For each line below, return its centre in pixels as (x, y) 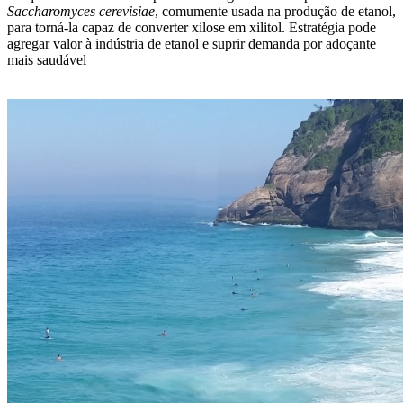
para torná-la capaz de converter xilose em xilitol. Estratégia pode (192, 27)
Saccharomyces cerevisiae (81, 11)
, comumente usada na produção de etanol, (275, 11)
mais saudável (47, 59)
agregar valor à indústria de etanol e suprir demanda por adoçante (192, 43)
